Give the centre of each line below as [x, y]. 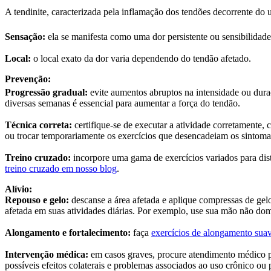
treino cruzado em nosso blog [61, 168]
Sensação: [26, 36]
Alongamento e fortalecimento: [68, 232]
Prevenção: [28, 79]
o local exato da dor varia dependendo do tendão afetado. [141, 58]
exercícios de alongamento [202, 232]
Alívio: [18, 189]
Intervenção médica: [47, 254]
